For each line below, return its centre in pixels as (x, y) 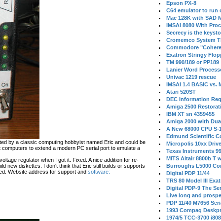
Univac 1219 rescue (191, 77)
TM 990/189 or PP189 (193, 62)
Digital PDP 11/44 (188, 173)
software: (99, 172)
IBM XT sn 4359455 (191, 114)
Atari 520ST (181, 92)
